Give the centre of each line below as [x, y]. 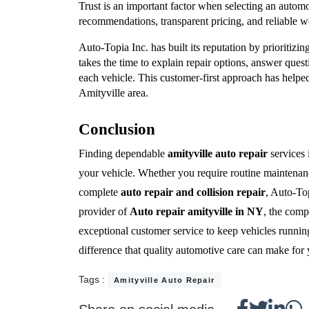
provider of [104, 211]
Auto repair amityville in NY [197, 211]
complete [100, 192]
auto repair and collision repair [193, 192]
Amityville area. [113, 93]
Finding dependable [123, 153]
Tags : [93, 279]
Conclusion [117, 130]
